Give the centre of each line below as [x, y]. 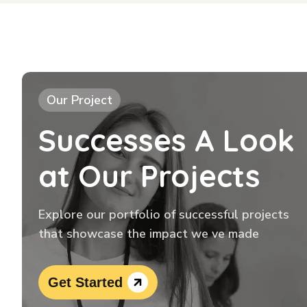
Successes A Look [167, 140]
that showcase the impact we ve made [149, 234]
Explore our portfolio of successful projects [164, 214]
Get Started [85, 282]
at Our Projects [149, 176]
